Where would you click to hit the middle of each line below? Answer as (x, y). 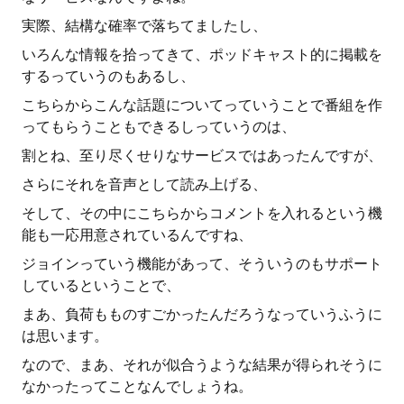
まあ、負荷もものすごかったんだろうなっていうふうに (202, 314)
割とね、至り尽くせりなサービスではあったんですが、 (202, 156)
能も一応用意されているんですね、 (137, 235)
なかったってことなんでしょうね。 (137, 386)
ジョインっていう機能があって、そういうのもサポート (202, 264)
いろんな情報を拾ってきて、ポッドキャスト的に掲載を (202, 55)
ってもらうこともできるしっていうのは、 (159, 127)
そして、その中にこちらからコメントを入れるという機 (202, 213)
